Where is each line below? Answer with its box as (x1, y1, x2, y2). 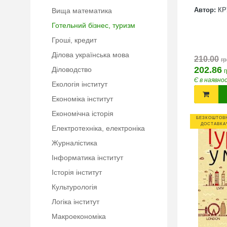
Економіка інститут (52, 95, 113, 103)
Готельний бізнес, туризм (52, 21, 135, 29)
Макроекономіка (52, 212, 106, 220)
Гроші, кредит (52, 36, 97, 44)
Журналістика (52, 139, 97, 147)
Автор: (194, 6, 216, 14)
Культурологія (52, 183, 97, 191)
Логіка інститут (52, 198, 99, 206)
